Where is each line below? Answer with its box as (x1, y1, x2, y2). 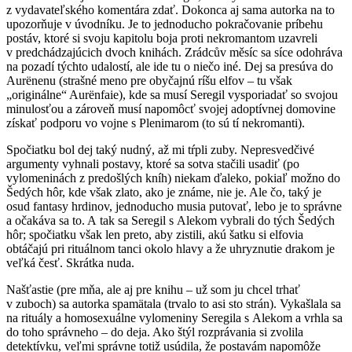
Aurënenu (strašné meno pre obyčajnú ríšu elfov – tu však (6, 73, 292, 87)
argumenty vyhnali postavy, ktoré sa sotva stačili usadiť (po (6, 156, 299, 170)
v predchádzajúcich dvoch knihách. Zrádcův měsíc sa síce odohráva (6, 45, 343, 59)
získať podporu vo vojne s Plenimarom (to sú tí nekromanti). (6, 115, 305, 130)
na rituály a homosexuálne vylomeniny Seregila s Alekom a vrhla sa (6, 310, 343, 324)
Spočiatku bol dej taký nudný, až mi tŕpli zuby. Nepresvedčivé (6, 142, 314, 156)
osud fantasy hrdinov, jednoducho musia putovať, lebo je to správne (6, 199, 342, 213)
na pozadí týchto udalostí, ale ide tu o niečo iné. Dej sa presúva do (6, 59, 333, 73)
